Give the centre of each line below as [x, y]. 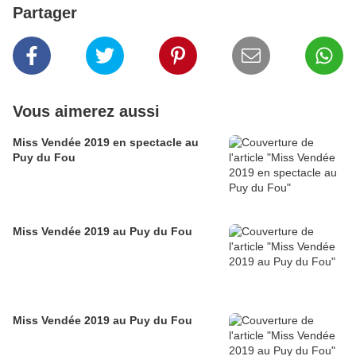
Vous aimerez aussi [86, 112]
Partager [45, 13]
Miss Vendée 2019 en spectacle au [106, 143]
